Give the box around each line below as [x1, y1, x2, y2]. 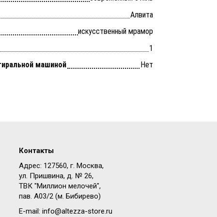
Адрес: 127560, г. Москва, [19, 161, 104, 170]
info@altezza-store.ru [42, 206, 112, 216]
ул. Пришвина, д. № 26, [19, 171, 93, 180]
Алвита [130, 10, 153, 19]
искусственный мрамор [78, 27, 153, 36]
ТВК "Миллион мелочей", [19, 181, 101, 190]
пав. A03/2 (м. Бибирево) [19, 191, 101, 201]
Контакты [19, 146, 54, 155]
